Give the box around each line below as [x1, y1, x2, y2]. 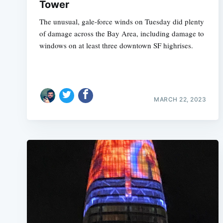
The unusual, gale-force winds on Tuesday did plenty [39, 16, 204, 26]
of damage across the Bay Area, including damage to [39, 28, 204, 38]
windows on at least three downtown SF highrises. [39, 40, 193, 50]
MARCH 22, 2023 [154, 95, 207, 103]
